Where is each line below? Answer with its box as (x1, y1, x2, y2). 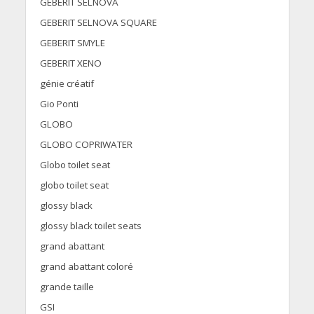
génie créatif (39, 77, 94, 90)
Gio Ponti (39, 97, 78, 111)
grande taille (39, 280, 94, 294)
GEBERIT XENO (39, 57, 102, 70)
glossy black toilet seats (39, 219, 142, 233)
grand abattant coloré (39, 260, 133, 273)
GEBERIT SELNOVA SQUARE (39, 16, 157, 29)
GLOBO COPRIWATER (39, 138, 132, 151)
